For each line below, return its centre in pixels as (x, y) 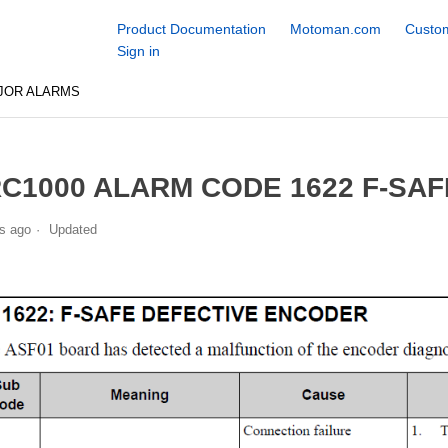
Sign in (138, 51)
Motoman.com (335, 29)
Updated (72, 229)
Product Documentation (191, 29)
